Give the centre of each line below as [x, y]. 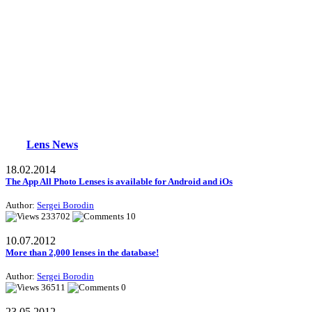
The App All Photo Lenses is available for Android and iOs [119, 182]
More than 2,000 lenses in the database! [82, 253]
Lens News [52, 145]
